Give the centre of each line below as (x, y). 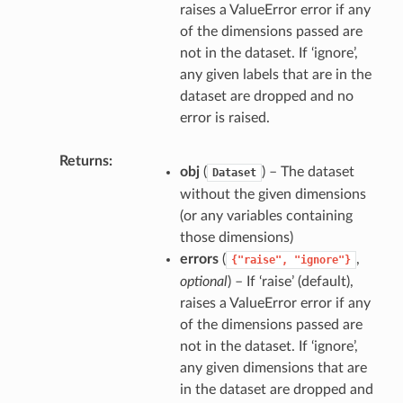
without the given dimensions (273, 195)
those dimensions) (236, 238)
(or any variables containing (266, 216)
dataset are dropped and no (266, 97)
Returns (84, 161)
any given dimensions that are (273, 368)
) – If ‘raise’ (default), (290, 282)
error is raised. (224, 118)
